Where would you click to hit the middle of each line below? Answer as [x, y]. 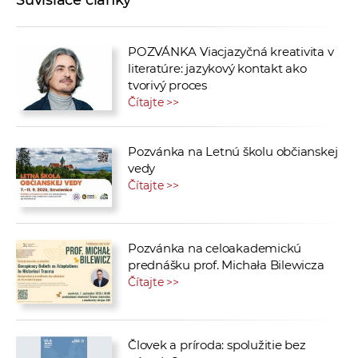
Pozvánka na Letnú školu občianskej [233, 152]
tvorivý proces [167, 86]
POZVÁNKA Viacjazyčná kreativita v [231, 52]
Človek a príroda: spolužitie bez [217, 344]
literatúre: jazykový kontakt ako [217, 69]
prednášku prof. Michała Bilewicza [226, 265]
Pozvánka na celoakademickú [215, 249]
